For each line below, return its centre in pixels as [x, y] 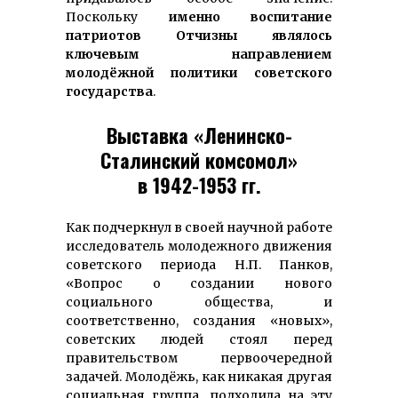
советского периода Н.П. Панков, [199, 264]
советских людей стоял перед [199, 339]
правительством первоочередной [199, 358]
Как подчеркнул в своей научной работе [199, 227]
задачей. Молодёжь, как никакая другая [199, 376]
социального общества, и [199, 302]
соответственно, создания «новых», [199, 320]
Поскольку [117, 16]
